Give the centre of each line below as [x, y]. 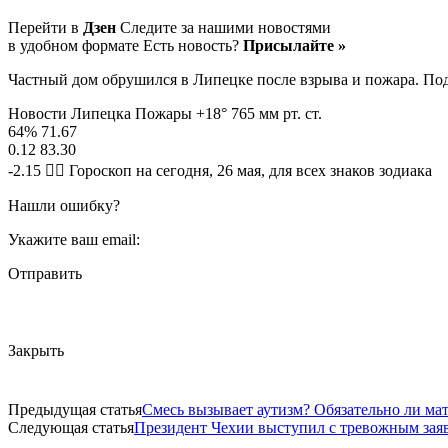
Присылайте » [294, 45]
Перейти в [45, 27]
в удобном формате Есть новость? [125, 45]
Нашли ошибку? [64, 205]
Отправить [45, 273]
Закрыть [36, 351]
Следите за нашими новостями [223, 27]
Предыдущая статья [75, 410]
